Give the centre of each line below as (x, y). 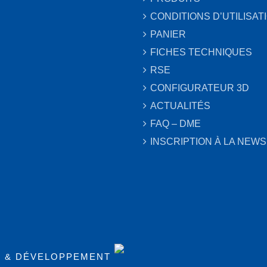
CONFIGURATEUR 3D (200, 88)
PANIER (168, 34)
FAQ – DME (176, 124)
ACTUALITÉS (180, 106)
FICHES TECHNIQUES (201, 52)
